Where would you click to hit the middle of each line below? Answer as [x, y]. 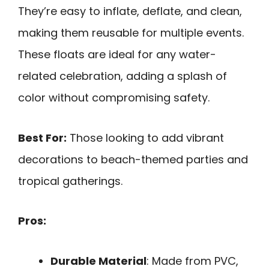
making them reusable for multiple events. [131, 33]
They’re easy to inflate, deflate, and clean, [130, 11]
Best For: [42, 138]
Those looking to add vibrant [145, 138]
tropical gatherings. [70, 181]
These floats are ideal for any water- [117, 55]
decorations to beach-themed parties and [133, 159]
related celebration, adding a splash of [122, 76]
